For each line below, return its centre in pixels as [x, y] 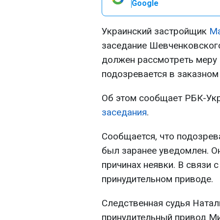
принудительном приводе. [157, 179]
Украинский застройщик [155, 31]
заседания [124, 112]
